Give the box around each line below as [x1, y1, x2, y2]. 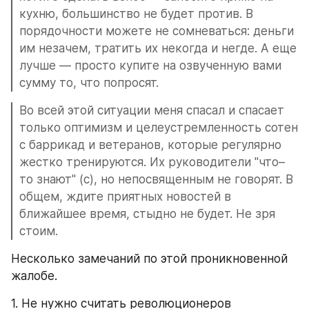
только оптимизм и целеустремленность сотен [19, 121, 298, 135]
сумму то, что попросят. [19, 76, 159, 90]
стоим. [19, 224, 58, 239]
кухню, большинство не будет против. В [19, 7, 253, 21]
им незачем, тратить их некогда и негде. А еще [19, 41, 297, 56]
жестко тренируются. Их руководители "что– [19, 155, 285, 170]
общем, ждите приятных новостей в [19, 190, 231, 204]
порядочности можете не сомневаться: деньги [19, 24, 294, 39]
